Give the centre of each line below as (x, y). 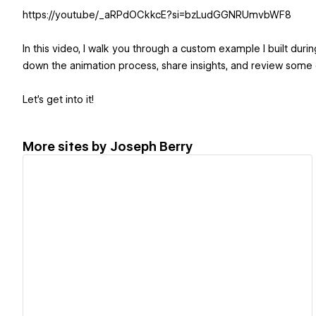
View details (162, 251)
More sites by (66, 146)
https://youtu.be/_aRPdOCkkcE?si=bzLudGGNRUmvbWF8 (157, 15)
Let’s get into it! (58, 100)
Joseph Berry (152, 146)
